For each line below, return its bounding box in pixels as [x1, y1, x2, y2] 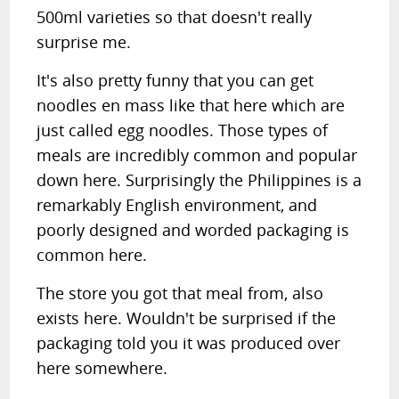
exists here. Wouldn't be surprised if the [37, 307, 337, 329]
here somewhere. [37, 357, 168, 379]
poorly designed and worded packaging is [37, 219, 350, 240]
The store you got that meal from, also [37, 282, 324, 304]
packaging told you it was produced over [37, 332, 341, 354]
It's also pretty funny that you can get [37, 69, 314, 91]
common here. [37, 244, 148, 265]
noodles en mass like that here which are [37, 94, 346, 116]
